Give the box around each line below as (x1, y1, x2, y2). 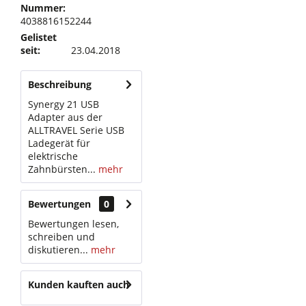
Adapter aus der (28, 111, 102, 124)
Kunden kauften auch (28, 278, 129, 291)
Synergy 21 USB (28, 98, 99, 111)
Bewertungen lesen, (28, 217, 119, 230)
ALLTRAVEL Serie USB (28, 124, 124, 137)
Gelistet (20, 31, 57, 44)
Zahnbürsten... (28, 163, 96, 176)
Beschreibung (28, 78, 92, 91)
